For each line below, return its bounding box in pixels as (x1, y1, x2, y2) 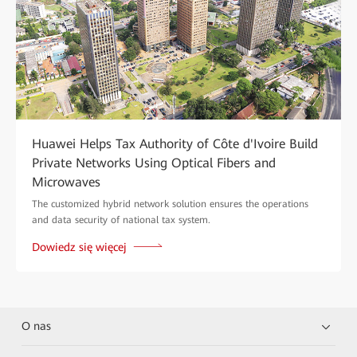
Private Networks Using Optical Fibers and (32, 155, 276, 171)
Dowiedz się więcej (32, 240, 127, 253)
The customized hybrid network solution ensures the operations (32, 198, 308, 210)
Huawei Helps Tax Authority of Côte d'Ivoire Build (32, 135, 318, 151)
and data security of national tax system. (32, 214, 210, 226)
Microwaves (32, 174, 100, 190)
